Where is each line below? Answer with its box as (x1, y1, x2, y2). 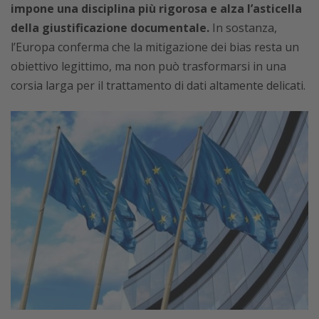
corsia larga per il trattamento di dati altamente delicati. (11, 78, 305, 94)
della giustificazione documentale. (11, 20, 209, 36)
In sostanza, (209, 20, 277, 36)
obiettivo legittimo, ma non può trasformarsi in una (11, 58, 286, 75)
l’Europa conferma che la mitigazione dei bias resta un (11, 39, 299, 56)
